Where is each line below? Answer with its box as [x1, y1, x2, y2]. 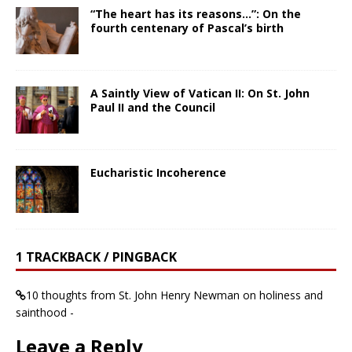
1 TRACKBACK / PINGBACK [16, 248, 177, 266]
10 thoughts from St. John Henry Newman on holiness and [26, 288, 323, 303]
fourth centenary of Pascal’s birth [90, 20, 284, 36]
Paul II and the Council [90, 100, 215, 115]
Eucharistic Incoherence [90, 165, 226, 181]
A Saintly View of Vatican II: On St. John [90, 86, 310, 101]
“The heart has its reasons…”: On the [90, 6, 301, 22]
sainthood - [16, 305, 74, 321]
